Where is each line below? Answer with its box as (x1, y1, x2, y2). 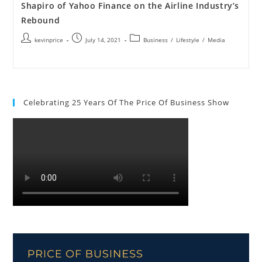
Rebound (20, 15, 60, 26)
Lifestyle (175, 36, 199, 44)
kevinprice (34, 36, 63, 44)
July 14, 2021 (85, 36, 121, 44)
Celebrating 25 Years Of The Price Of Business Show (23, 97, 230, 108)
